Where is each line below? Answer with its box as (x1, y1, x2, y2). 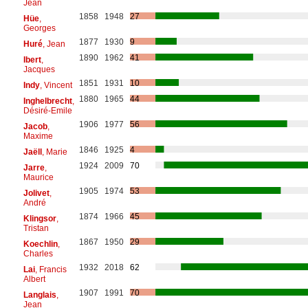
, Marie (41, 146, 67, 157)
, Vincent (39, 80, 72, 90)
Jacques (23, 64, 55, 74)
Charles (23, 248, 53, 258)
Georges (23, 23, 56, 33)
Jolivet (23, 188, 49, 198)
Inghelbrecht (23, 96, 72, 106)
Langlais (23, 289, 56, 300)
